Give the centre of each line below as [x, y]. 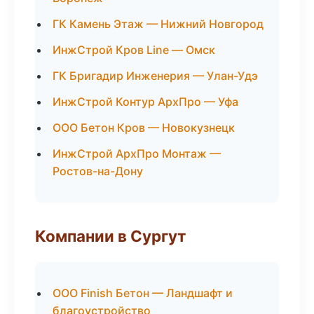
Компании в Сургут [110, 236]
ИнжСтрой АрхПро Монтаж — [137, 153]
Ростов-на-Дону [98, 171]
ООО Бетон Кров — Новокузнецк [144, 128]
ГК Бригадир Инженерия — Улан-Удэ [155, 76]
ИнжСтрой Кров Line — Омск [134, 50]
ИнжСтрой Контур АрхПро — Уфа [145, 102]
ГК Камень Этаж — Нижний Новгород [158, 24]
